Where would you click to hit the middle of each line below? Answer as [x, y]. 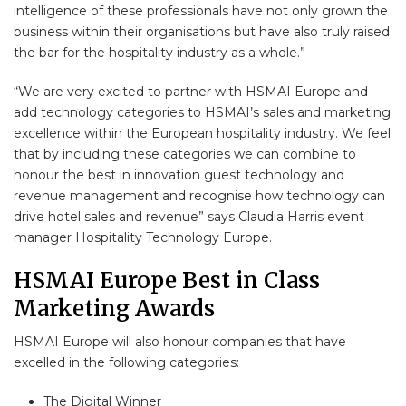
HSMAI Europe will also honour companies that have [180, 341]
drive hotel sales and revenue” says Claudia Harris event [189, 216]
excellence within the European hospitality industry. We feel [202, 133]
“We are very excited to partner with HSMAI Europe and [191, 91]
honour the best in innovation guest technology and [179, 174]
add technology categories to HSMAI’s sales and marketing [202, 112]
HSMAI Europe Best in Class [167, 280]
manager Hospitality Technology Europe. [143, 237]
